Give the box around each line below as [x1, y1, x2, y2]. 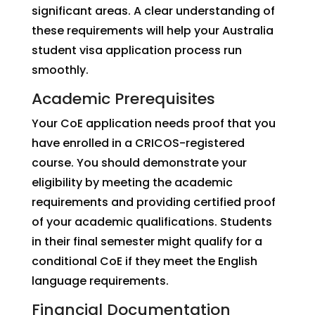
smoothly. [31, 62, 89, 78]
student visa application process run [31, 42, 242, 58]
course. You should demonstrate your [31, 155, 247, 171]
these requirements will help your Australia [31, 22, 274, 39]
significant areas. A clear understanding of [31, 3, 275, 19]
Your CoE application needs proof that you [31, 115, 276, 131]
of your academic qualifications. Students [31, 214, 272, 230]
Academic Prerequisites [31, 88, 215, 110]
